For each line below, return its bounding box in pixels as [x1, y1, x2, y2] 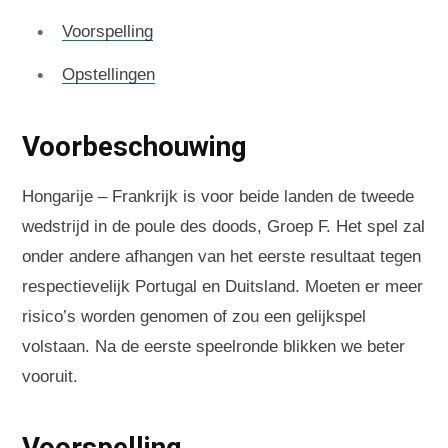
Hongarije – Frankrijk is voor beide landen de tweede [22, 187, 414, 207]
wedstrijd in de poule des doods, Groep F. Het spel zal [22, 217, 425, 237]
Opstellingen [62, 65, 155, 85]
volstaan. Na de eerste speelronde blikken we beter [22, 337, 405, 357]
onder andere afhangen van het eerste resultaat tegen [22, 247, 421, 267]
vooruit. [22, 367, 78, 387]
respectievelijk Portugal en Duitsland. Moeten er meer [22, 277, 423, 297]
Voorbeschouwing [22, 129, 247, 163]
